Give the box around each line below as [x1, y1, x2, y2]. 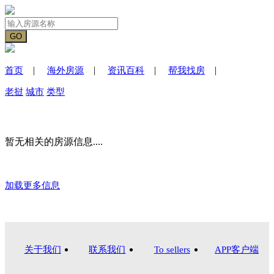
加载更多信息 [5, 180, 60, 190]
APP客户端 [215, 245, 259, 254]
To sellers [154, 245, 190, 254]
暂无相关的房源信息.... [5, 136, 103, 147]
